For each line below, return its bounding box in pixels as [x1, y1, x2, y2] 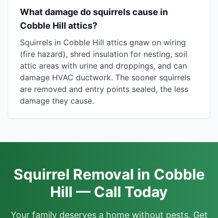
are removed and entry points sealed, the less [20, 84, 188, 94]
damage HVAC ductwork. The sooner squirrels [20, 73, 190, 82]
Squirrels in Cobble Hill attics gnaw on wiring [20, 37, 186, 47]
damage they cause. [20, 96, 94, 106]
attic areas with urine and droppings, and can [20, 61, 187, 71]
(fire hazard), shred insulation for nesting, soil [20, 49, 187, 59]
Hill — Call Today [50, 183, 168, 200]
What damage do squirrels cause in [20, 7, 168, 17]
